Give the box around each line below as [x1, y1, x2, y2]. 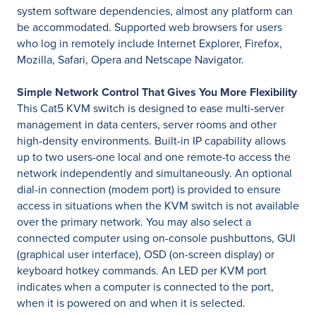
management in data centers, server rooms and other [17, 116, 276, 133]
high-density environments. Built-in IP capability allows [17, 133, 286, 149]
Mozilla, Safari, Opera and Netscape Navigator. [17, 51, 244, 68]
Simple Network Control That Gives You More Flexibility [17, 84, 297, 100]
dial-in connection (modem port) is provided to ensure [17, 181, 281, 197]
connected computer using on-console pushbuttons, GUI [17, 230, 296, 246]
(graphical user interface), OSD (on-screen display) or [17, 246, 274, 262]
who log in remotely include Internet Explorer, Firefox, [17, 35, 282, 51]
